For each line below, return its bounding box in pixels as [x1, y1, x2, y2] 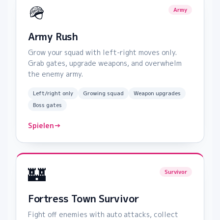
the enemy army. [28, 69, 83, 79]
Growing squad [83, 89, 124, 98]
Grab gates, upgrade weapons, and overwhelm [28, 58, 182, 68]
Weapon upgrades [134, 89, 181, 98]
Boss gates [33, 101, 62, 110]
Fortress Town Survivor [28, 192, 139, 206]
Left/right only [33, 89, 73, 98]
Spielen [28, 121, 54, 131]
